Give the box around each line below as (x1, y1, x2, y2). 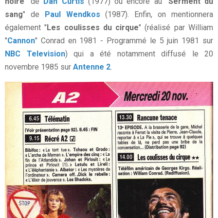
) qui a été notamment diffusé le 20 (65, 49, 213, 59)
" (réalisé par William (139, 23, 214, 33)
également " (5, 23, 47, 33)
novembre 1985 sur (5, 62, 73, 72)
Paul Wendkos (44, 10, 100, 19)
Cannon (7, 36, 35, 46)
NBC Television (5, 49, 65, 59)
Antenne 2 (73, 62, 110, 72)
